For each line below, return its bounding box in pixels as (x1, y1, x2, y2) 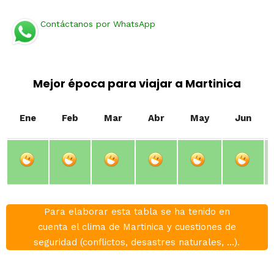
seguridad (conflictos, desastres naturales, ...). (34, 237, 240, 248)
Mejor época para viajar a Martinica (33, 76, 241, 92)
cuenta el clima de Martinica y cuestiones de (37, 221, 236, 233)
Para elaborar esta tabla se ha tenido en (43, 206, 230, 218)
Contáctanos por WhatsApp (40, 19, 155, 29)
